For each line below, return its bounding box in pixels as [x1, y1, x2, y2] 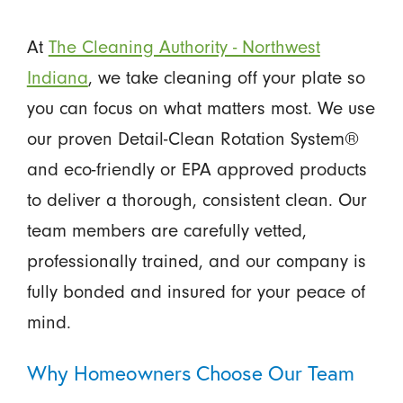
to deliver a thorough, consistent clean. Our [26, 189, 367, 210]
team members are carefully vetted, [26, 219, 307, 241]
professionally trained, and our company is [26, 250, 366, 272]
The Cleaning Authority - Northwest [48, 36, 320, 58]
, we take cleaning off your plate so [87, 67, 365, 88]
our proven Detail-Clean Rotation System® [26, 128, 359, 149]
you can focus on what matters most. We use [26, 97, 375, 119]
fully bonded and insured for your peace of [26, 281, 365, 302]
